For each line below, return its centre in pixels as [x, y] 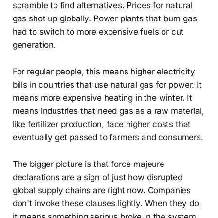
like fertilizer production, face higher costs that [102, 124]
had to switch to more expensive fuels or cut [98, 31]
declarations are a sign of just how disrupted [98, 177]
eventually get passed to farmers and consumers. [108, 137]
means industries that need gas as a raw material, [108, 111]
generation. [34, 45]
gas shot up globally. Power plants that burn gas [105, 18]
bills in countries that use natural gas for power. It [107, 84]
